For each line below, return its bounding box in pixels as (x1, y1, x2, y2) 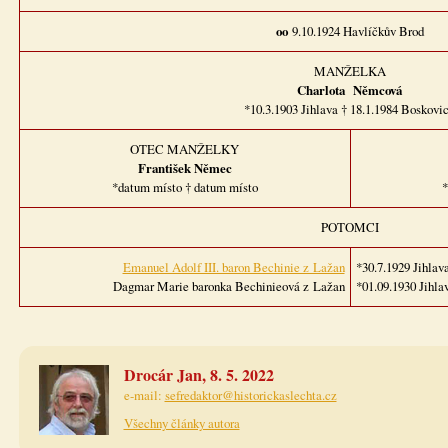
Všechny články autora (123, 414, 240, 433)
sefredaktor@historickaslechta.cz (164, 386, 337, 405)
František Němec (137, 159, 232, 178)
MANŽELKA (313, 62, 386, 81)
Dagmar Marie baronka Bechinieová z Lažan (112, 277, 345, 296)
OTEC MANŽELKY (130, 140, 239, 159)
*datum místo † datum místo (111, 178, 258, 197)
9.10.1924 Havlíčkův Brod (291, 22, 424, 41)
